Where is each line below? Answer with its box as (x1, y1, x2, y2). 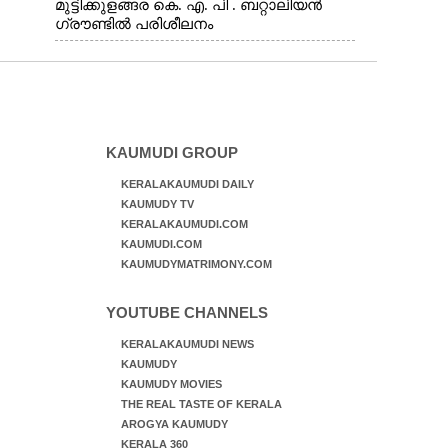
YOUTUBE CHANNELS (105, 304, 268, 321)
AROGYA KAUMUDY (120, 418, 228, 430)
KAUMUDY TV (120, 198, 194, 210)
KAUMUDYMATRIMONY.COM (120, 258, 272, 270)
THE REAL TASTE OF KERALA (120, 398, 282, 410)
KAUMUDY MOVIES (120, 378, 222, 390)
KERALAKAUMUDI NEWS (120, 338, 254, 350)
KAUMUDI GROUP (105, 144, 238, 161)
